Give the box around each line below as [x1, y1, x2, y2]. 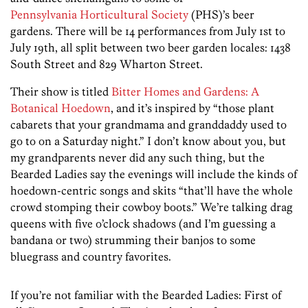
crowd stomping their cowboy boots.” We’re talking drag [10, 199, 293, 214]
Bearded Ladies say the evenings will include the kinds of [10, 166, 297, 181]
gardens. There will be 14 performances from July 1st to [10, 23, 285, 38]
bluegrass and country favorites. [10, 249, 171, 263]
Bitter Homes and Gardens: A [111, 84, 259, 98]
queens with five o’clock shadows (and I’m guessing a [10, 216, 276, 230]
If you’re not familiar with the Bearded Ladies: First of [10, 287, 281, 302]
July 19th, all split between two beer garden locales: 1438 [10, 40, 291, 54]
